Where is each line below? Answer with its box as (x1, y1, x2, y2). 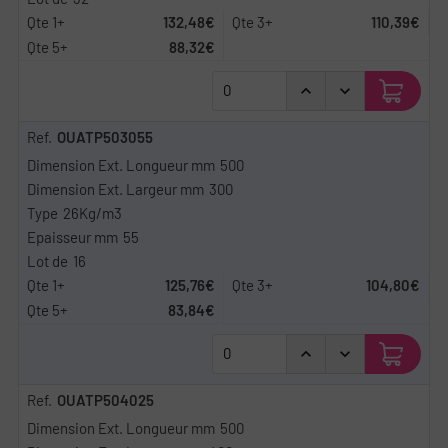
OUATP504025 (57, 390, 154, 409)
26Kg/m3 (63, 203, 122, 222)
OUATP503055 (57, 127, 153, 146)
